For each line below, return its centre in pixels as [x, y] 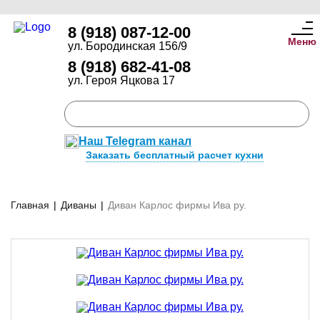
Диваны [79, 205]
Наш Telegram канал [135, 141]
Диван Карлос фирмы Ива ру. [177, 205]
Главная [30, 205]
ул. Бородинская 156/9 [127, 46]
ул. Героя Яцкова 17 [121, 80]
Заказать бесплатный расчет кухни [175, 155]
